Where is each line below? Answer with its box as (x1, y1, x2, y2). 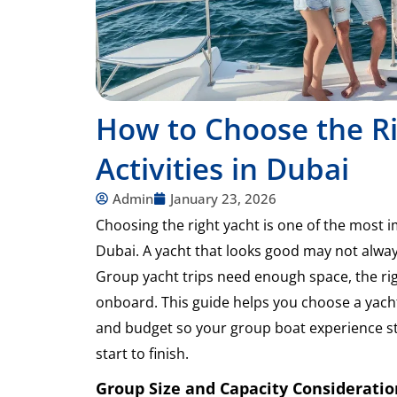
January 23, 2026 (169, 189, 276, 207)
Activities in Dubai (95, 148, 349, 189)
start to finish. (95, 343, 189, 363)
